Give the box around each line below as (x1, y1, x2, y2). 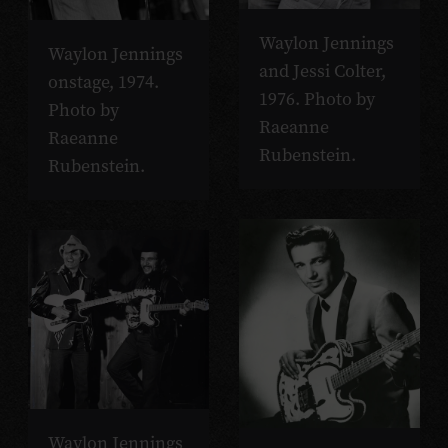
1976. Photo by (259, 87, 375, 112)
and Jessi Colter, (259, 59, 386, 84)
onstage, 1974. (48, 70, 159, 95)
